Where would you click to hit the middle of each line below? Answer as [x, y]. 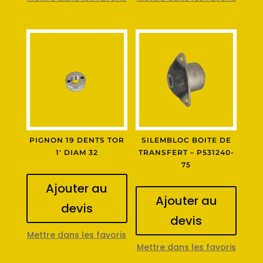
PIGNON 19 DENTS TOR [77, 140]
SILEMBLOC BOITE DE [186, 140]
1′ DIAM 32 [81, 153]
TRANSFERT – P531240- [186, 153]
